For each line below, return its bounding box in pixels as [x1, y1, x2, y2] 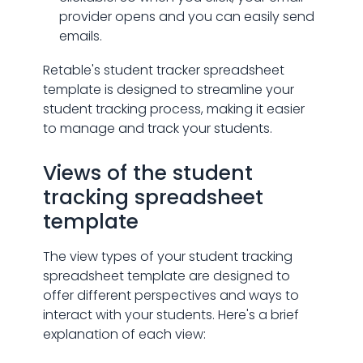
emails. [58, 27, 102, 45]
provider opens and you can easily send [58, 7, 314, 26]
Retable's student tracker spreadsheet [42, 61, 284, 79]
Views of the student [42, 159, 253, 187]
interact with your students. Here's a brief [42, 305, 299, 324]
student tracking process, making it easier [42, 100, 305, 118]
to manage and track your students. [42, 119, 272, 138]
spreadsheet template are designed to [42, 267, 290, 285]
